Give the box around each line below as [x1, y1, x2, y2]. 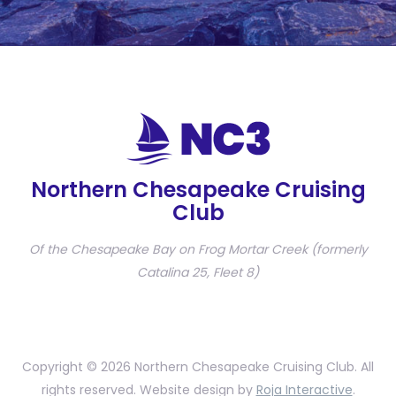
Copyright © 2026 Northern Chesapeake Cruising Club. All [22, 358, 374, 377]
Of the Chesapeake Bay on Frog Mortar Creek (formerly [28, 240, 368, 259]
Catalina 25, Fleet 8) [137, 263, 259, 282]
